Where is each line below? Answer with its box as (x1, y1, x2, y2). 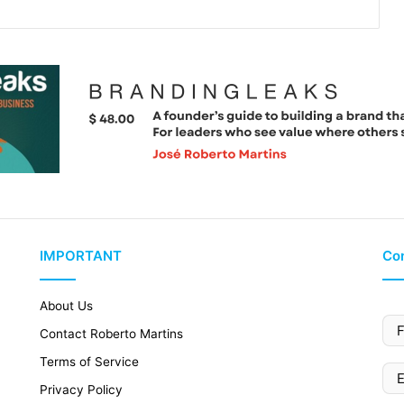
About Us (40, 298, 94, 314)
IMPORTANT (40, 247, 123, 265)
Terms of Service (40, 354, 140, 370)
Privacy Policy (40, 382, 124, 398)
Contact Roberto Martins (40, 326, 184, 342)
